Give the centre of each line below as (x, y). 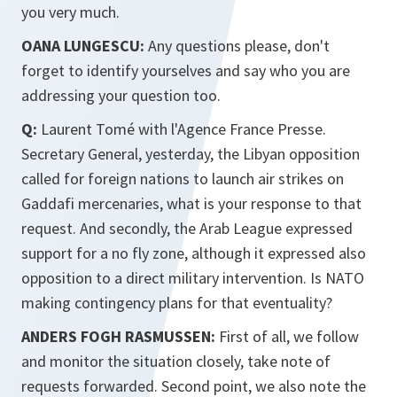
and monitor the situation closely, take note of (176, 361)
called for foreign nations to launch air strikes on (183, 179)
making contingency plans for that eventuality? (177, 303)
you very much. (70, 12)
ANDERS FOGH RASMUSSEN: (118, 336)
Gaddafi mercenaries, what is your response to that (191, 203)
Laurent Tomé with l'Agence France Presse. (182, 129)
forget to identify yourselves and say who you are (186, 70)
